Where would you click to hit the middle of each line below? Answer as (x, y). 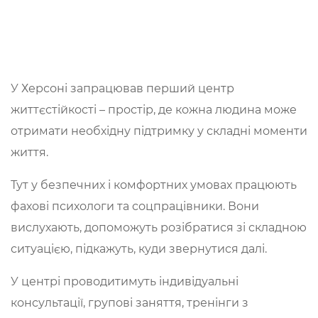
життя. (29, 152)
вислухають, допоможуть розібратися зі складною (159, 227)
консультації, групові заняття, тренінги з (130, 302)
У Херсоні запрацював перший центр (122, 88)
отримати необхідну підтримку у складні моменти (159, 131)
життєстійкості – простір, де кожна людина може (154, 109)
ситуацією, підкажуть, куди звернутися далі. (139, 248)
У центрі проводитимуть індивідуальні (125, 281)
